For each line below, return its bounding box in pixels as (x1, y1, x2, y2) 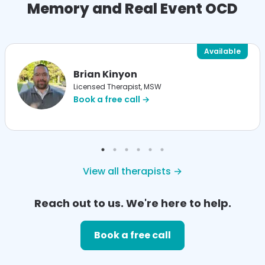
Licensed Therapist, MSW (73, 82, 161, 92)
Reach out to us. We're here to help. (34, 195, 231, 211)
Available (204, 46, 241, 57)
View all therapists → (83, 164, 182, 178)
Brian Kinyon (73, 67, 137, 82)
